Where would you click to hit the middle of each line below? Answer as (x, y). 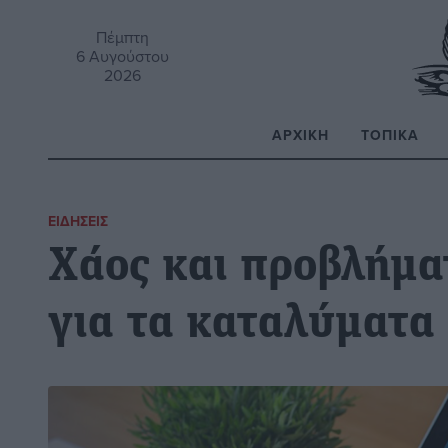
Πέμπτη (123, 36)
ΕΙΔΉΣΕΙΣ (78, 221)
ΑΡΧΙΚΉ (300, 134)
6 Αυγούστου (123, 55)
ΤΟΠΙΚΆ (390, 134)
